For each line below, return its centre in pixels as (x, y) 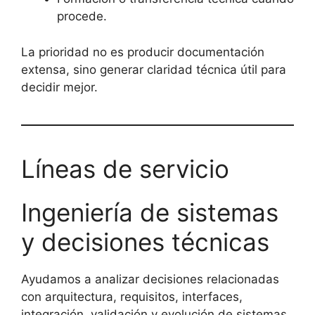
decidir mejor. (59, 87)
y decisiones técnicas (145, 242)
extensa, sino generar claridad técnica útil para (154, 69)
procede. (82, 16)
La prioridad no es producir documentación (143, 52)
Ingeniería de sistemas (150, 212)
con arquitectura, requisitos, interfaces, (132, 296)
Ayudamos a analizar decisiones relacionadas (150, 279)
